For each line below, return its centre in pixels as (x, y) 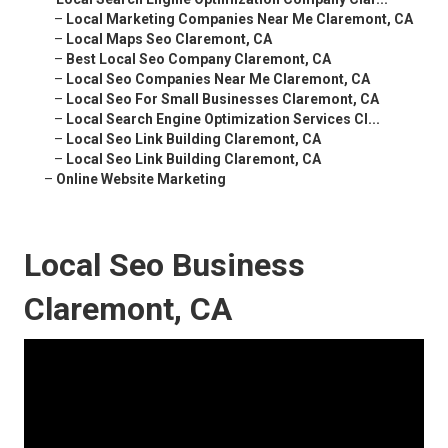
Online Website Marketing (141, 179)
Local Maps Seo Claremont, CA (169, 39)
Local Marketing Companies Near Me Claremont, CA (239, 19)
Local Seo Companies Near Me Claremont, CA (218, 79)
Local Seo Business (164, 265)
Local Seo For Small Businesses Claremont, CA (222, 99)
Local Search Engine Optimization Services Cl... (223, 119)
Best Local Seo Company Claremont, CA (198, 59)
